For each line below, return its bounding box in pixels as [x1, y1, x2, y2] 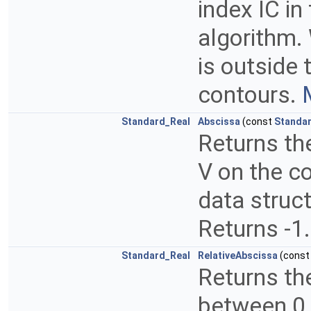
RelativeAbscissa [198, 250, 278, 262]
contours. [198, 81, 302, 109]
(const [240, 116, 274, 128]
